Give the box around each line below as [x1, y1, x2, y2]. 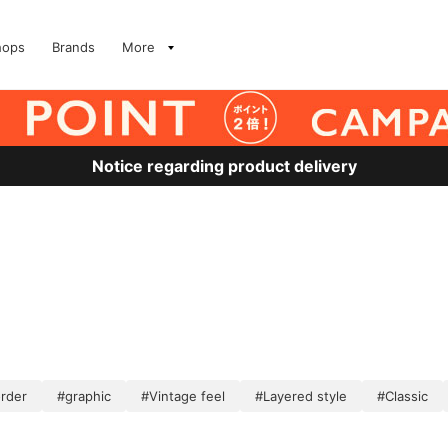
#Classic [377, 388, 428, 404]
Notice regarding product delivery [91, 156, 357, 176]
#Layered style [255, 388, 347, 404]
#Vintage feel [141, 388, 225, 404]
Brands [52, 39, 95, 55]
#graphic [57, 388, 111, 404]
